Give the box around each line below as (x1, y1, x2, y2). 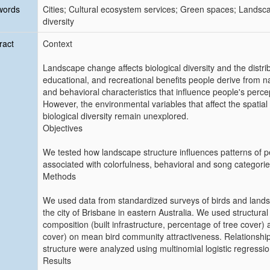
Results (43, 254, 71, 266)
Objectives (43, 122, 83, 134)
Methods (43, 170, 76, 182)
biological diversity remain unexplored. (43, 110, 189, 122)
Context (43, 37, 72, 49)
